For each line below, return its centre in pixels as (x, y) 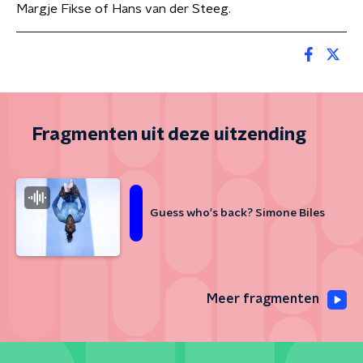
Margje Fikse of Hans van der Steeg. (124, 9)
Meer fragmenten (263, 299)
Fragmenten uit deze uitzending (169, 135)
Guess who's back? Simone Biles (237, 213)
